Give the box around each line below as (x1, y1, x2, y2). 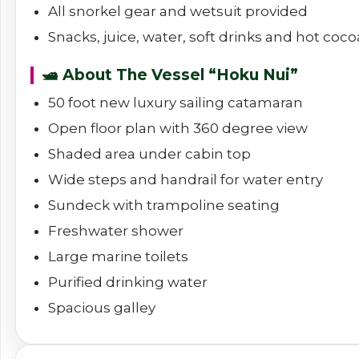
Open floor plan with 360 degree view (48, 119, 308, 136)
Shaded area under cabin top (48, 145, 251, 162)
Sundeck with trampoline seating (48, 196, 280, 213)
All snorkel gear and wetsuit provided (48, 3, 308, 20)
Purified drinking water (48, 273, 208, 290)
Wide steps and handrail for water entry (48, 171, 323, 188)
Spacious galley (48, 299, 155, 316)
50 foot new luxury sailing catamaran (48, 94, 303, 111)
